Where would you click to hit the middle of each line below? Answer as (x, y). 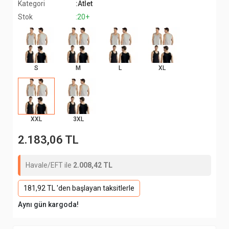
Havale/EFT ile (49, 165)
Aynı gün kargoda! (48, 204)
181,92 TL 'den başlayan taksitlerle (79, 188)
